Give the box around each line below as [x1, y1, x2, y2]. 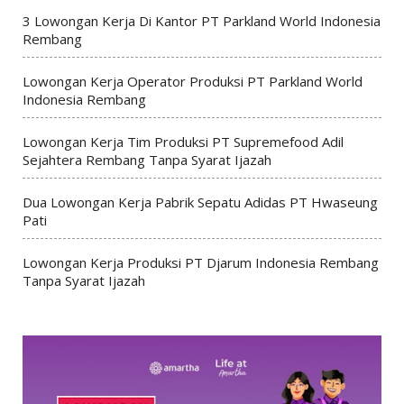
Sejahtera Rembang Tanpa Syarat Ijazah [22, 150, 271, 169]
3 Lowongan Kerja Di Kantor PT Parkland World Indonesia [22, 11, 381, 30]
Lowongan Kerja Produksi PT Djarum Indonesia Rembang [22, 252, 379, 271]
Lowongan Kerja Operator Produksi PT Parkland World [22, 71, 363, 90]
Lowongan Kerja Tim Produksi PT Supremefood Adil [22, 132, 344, 151]
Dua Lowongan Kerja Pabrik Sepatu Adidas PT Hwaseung [22, 192, 378, 211]
